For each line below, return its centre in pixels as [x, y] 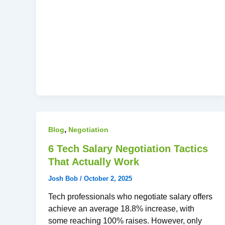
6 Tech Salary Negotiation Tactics [128, 148]
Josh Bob [64, 178]
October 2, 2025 [108, 178]
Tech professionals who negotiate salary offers [130, 197]
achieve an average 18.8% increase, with [121, 209]
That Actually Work [94, 161]
